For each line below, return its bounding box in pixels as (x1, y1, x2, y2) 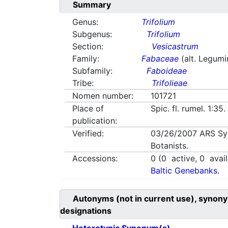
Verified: (72, 128, 104, 139)
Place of (72, 103, 104, 114)
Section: (72, 41, 103, 52)
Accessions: (72, 153, 118, 164)
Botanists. (151, 140, 189, 151)
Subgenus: (72, 29, 112, 40)
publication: (72, 116, 117, 126)
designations (60, 206, 111, 216)
